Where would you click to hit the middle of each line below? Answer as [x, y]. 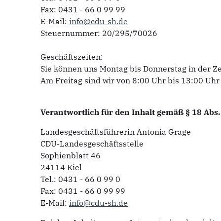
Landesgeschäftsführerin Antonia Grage [116, 132]
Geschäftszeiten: [73, 57]
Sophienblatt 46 [71, 155]
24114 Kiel [61, 167]
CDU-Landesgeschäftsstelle [92, 144]
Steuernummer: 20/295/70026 [99, 33]
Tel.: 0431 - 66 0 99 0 [80, 179]
